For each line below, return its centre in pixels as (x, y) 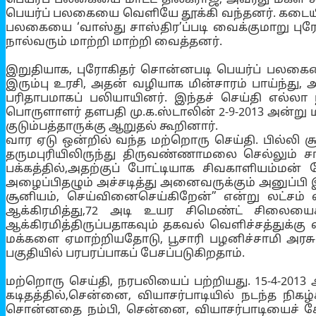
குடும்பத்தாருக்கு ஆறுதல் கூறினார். (112, 127)
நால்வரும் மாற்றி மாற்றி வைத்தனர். (114, 42)
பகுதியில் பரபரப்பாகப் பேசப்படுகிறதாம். (125, 254)
